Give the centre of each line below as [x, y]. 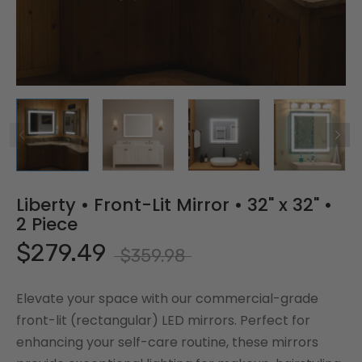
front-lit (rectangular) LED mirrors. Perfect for [163, 320]
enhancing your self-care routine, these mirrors [167, 342]
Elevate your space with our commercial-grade [167, 298]
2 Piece [47, 224]
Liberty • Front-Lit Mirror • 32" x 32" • [174, 204]
